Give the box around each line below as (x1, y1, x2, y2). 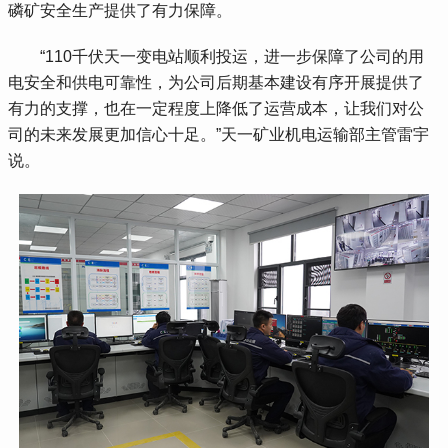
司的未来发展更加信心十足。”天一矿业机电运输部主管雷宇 (8, 125, 430, 143)
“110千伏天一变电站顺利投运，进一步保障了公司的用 (8, 47, 425, 65)
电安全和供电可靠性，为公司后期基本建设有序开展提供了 (8, 73, 425, 91)
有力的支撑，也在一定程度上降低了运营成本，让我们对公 (8, 99, 425, 117)
